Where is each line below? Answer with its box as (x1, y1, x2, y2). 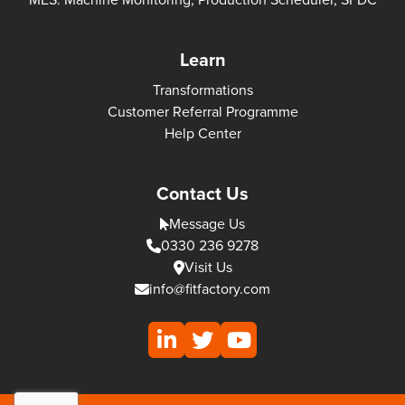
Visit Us (184, 256, 232, 278)
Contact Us (156, 179, 249, 207)
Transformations (152, 79, 253, 100)
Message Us (169, 212, 245, 234)
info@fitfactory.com (149, 278, 270, 299)
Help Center (164, 122, 241, 144)
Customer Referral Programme (107, 100, 298, 122)
